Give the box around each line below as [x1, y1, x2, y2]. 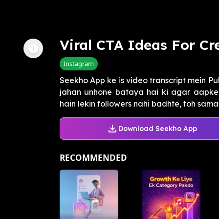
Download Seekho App [118, 124, 197, 133]
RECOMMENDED [60, 152, 127, 164]
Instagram [64, 59, 94, 68]
